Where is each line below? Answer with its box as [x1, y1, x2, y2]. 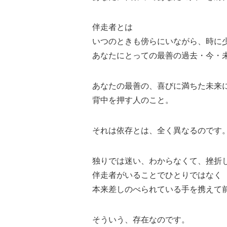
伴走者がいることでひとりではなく [92, 170, 222, 179]
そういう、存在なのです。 [92, 215, 190, 224]
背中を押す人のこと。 [92, 95, 173, 104]
